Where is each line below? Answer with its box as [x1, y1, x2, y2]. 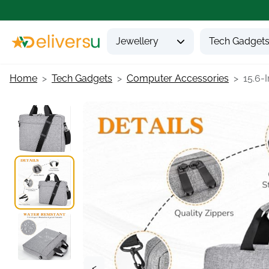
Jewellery [115, 35, 159, 47]
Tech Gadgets [52, 73, 112, 84]
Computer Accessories [127, 73, 229, 84]
